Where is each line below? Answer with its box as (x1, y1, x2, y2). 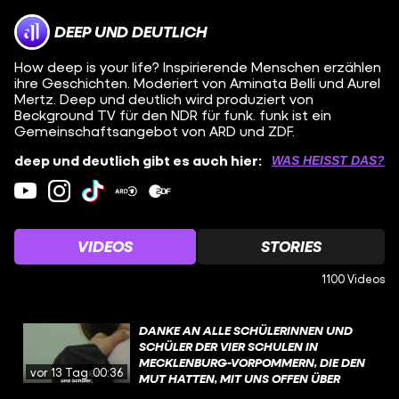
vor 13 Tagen (30, 364, 102, 379)
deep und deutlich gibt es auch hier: (14, 151, 262, 168)
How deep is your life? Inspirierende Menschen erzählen (14, 58, 381, 75)
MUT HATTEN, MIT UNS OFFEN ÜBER (139, 370, 340, 386)
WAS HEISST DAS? (272, 153, 377, 167)
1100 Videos (322, 271, 385, 286)
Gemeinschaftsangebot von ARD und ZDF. (14, 122, 295, 139)
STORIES (261, 236, 322, 256)
